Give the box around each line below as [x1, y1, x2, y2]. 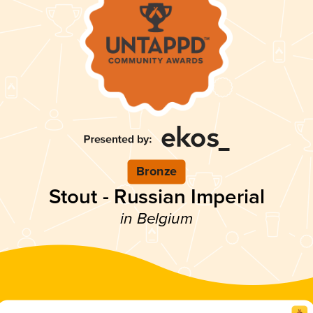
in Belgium [120, 210, 193, 229]
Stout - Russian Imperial [48, 184, 265, 210]
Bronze [136, 163, 177, 180]
